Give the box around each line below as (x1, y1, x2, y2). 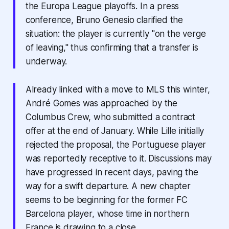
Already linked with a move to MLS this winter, (25, 84, 210, 95)
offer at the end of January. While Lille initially (25, 125, 204, 136)
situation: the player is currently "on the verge (25, 28, 206, 39)
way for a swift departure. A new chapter (25, 180, 191, 191)
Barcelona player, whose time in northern (25, 208, 189, 219)
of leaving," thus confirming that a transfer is (25, 42, 198, 53)
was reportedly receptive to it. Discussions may (25, 153, 212, 164)
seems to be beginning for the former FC (25, 194, 188, 205)
